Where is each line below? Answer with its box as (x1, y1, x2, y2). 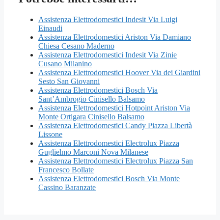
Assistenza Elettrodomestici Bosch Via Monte (38, 174, 180, 183)
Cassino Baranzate (38, 183, 96, 192)
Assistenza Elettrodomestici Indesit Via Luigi (38, 15, 177, 24)
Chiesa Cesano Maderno (38, 41, 114, 50)
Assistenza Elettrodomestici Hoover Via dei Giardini (38, 68, 200, 77)
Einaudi (38, 24, 62, 32)
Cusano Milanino (38, 59, 92, 68)
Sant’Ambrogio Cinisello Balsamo (38, 94, 145, 103)
